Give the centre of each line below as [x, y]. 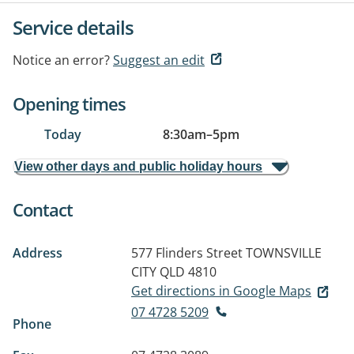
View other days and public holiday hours [138, 166]
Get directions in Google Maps [221, 291]
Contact [43, 209]
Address [38, 253]
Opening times [69, 104]
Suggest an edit [159, 60]
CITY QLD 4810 [174, 272]
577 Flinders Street [187, 253]
